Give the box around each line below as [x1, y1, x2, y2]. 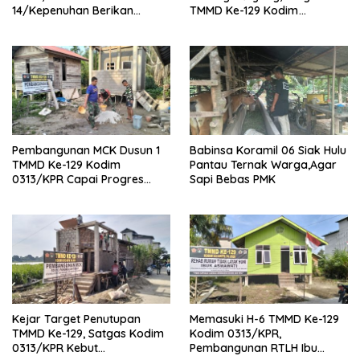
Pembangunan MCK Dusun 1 [12, 143, 160, 158]
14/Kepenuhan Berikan [12, 3, 133, 18]
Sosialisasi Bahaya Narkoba [12, 18, 163, 33]
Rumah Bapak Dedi [190, 47, 293, 62]
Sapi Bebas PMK [190, 172, 276, 187]
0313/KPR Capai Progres [12, 172, 144, 187]
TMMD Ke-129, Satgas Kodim [12, 325, 165, 341]
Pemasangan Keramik [12, 201, 131, 216]
